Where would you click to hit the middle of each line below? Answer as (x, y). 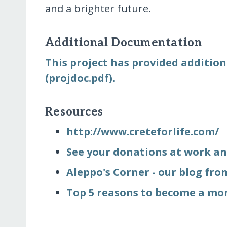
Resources (74, 112)
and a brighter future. (98, 9)
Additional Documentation (123, 43)
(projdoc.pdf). (80, 78)
